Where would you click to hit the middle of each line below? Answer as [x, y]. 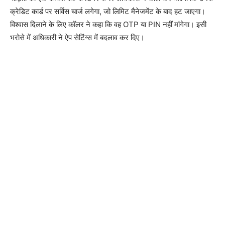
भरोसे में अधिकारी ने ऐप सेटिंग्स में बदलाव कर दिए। [77, 37]
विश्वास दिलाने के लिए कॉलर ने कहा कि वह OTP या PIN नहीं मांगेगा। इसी [108, 24]
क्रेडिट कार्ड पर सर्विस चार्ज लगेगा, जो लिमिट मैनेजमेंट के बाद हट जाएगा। [108, 11]
